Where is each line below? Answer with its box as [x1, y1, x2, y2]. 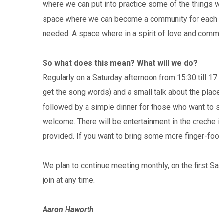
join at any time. [43, 175, 95, 185]
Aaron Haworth [43, 205, 94, 214]
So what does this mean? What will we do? [43, 58, 197, 67]
